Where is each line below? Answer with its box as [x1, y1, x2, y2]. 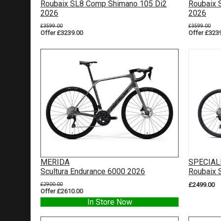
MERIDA [40, 157, 70, 167]
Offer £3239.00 [40, 29, 83, 37]
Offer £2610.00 [40, 187, 83, 195]
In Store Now [87, 197, 132, 207]
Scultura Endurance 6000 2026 [40, 166, 145, 176]
